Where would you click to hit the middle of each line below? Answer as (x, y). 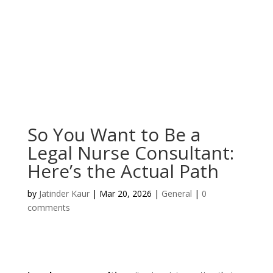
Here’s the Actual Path (123, 171)
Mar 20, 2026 (125, 193)
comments (48, 207)
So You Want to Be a (114, 134)
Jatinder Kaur (64, 193)
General (176, 193)
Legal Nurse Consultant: (130, 153)
